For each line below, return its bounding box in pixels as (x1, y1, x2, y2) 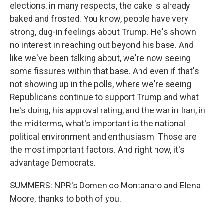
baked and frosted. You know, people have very (10, 14, 188, 24)
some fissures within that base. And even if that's (10, 66, 199, 76)
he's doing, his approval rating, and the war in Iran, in (10, 105, 205, 115)
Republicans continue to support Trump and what (10, 92, 199, 102)
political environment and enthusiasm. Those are (10, 131, 197, 141)
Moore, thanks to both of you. (10, 193, 121, 203)
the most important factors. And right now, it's (10, 144, 185, 155)
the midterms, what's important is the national (10, 118, 185, 128)
